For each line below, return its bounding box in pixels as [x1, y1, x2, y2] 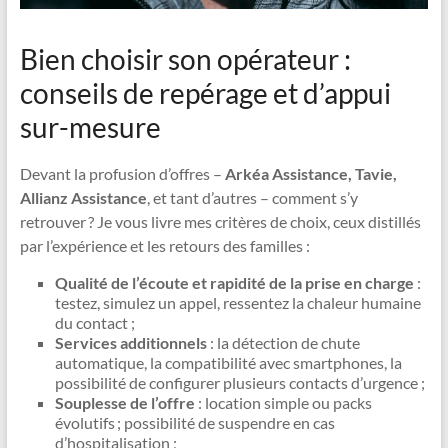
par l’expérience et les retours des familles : [19, 235, 310, 255]
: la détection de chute [206, 332, 360, 352]
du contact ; [54, 312, 135, 332]
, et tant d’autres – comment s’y [146, 187, 358, 207]
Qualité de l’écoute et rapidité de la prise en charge [54, 272, 414, 292]
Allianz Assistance [19, 187, 147, 207]
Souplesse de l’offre [54, 392, 195, 412]
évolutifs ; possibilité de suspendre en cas [54, 412, 335, 432]
